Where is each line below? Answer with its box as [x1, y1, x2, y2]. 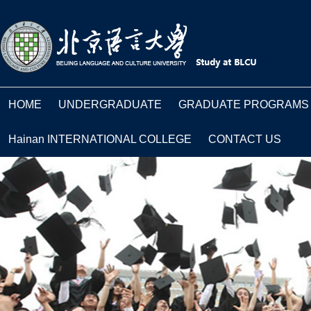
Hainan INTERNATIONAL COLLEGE [8, 133, 192, 145]
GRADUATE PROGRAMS [178, 99, 309, 110]
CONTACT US [208, 133, 281, 145]
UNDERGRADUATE [58, 99, 162, 110]
